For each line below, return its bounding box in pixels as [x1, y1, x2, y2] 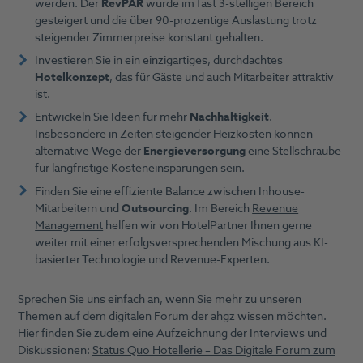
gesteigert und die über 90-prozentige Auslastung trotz [35, 12, 318, 30]
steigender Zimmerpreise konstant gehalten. [35, 29, 267, 47]
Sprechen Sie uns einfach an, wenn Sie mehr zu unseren [17, 291, 301, 309]
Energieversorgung [143, 143, 246, 160]
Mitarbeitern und [35, 199, 122, 217]
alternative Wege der [35, 143, 144, 160]
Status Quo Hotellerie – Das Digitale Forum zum [92, 342, 335, 360]
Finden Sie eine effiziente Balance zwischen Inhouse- [35, 182, 305, 200]
